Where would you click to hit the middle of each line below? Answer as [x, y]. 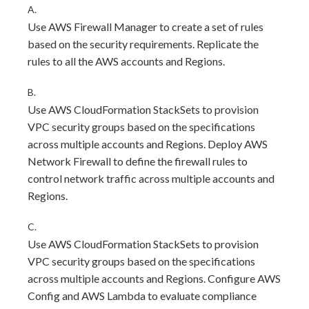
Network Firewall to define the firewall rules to [138, 161]
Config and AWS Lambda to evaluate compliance [142, 296]
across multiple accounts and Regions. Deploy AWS [148, 144]
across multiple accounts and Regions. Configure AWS [154, 278]
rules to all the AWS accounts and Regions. [126, 61]
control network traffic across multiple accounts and [151, 178]
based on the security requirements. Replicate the [143, 44]
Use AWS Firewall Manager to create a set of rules [146, 27]
